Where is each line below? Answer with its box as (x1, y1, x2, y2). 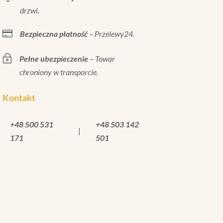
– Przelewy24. (87, 28, 134, 38)
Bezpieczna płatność (19, 28, 88, 38)
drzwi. (19, 5, 39, 15)
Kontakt (2, 92, 35, 103)
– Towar (88, 53, 115, 63)
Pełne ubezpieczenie (19, 53, 88, 63)
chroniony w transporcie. (19, 67, 98, 77)
